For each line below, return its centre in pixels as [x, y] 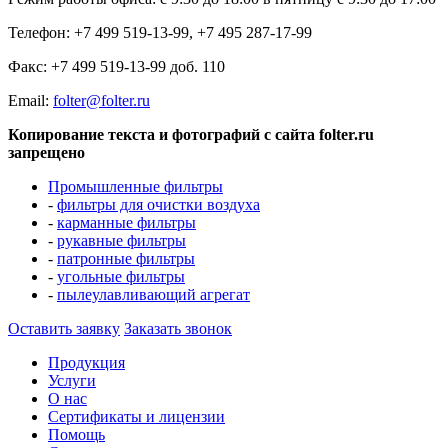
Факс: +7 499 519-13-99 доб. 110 [116, 66]
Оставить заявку [64, 328]
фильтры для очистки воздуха [158, 204]
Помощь [76, 434]
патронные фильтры [126, 258]
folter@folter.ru [101, 100]
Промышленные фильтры [135, 186]
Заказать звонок [178, 328]
